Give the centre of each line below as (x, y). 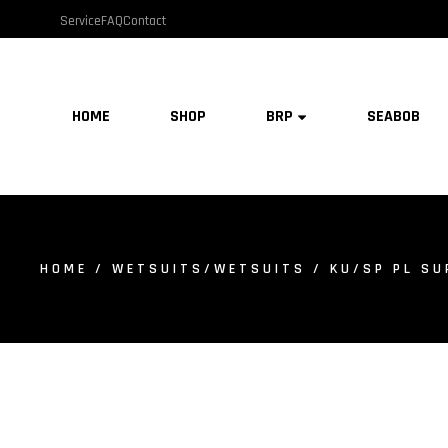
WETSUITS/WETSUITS (209, 269)
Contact (144, 20)
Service (80, 20)
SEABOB (394, 116)
